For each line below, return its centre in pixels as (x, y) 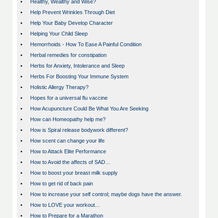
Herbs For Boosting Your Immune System (79, 77)
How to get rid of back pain (62, 184)
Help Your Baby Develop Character (72, 23)
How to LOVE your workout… (65, 205)
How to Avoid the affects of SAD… (70, 162)
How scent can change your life (67, 141)
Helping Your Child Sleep (59, 34)
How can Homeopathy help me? (68, 119)
